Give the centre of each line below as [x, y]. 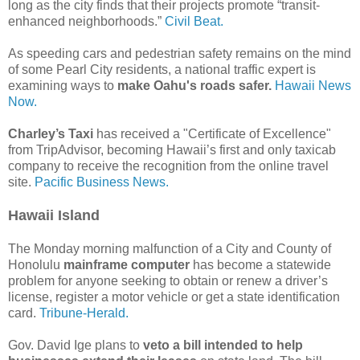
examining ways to [63, 85]
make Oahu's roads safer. [194, 85]
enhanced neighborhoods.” [86, 21]
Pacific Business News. [102, 182]
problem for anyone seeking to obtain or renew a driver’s [168, 280]
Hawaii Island [54, 215]
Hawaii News [313, 85]
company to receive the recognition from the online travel [168, 166]
